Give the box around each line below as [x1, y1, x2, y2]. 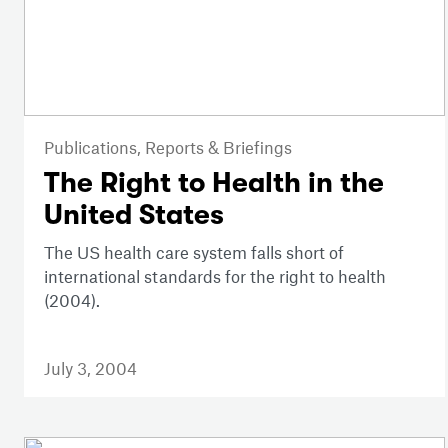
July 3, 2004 [44, 358, 137, 379]
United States [44, 199, 224, 232]
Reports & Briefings [145, 137, 292, 158]
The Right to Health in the [44, 167, 384, 200]
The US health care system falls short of [44, 242, 344, 263]
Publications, [44, 137, 145, 158]
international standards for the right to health [44, 266, 386, 287]
